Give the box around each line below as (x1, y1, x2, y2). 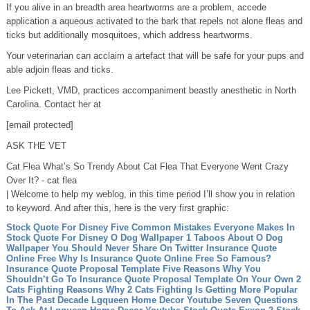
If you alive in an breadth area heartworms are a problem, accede (6, 2, 266, 12)
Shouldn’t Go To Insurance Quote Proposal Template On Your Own (6, 274, 293, 284)
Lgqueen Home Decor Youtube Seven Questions (91, 295, 298, 305)
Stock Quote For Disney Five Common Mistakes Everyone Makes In (6, 222, 295, 232)
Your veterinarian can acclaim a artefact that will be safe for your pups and (6, 51, 304, 61)
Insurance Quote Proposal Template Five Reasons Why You (6, 264, 261, 274)
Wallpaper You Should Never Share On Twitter (6, 243, 203, 253)
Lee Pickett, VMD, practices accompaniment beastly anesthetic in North (6, 85, 296, 95)
